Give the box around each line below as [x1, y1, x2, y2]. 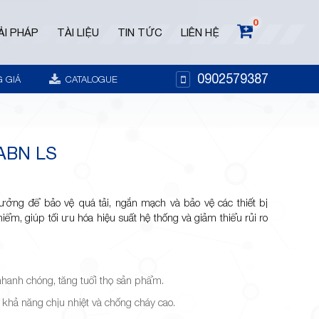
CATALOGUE [62, 73, 117, 85]
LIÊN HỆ [180, 26, 219, 38]
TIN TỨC [117, 26, 162, 38]
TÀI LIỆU [56, 26, 99, 38]
